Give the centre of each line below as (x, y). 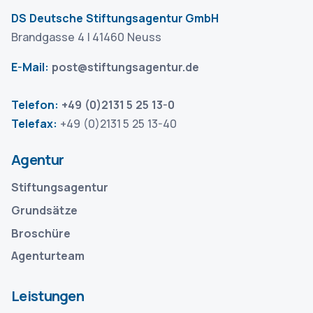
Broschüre (41, 233)
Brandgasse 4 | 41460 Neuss (87, 37)
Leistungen (48, 296)
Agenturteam (48, 256)
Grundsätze (44, 210)
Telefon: (35, 105)
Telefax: (34, 124)
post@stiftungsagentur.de (125, 67)
